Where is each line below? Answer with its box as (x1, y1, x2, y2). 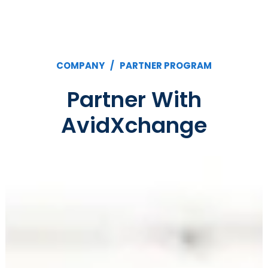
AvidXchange (61, 109, 207, 141)
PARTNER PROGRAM (120, 59, 212, 72)
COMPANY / (56, 59, 120, 72)
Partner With (66, 84, 202, 115)
